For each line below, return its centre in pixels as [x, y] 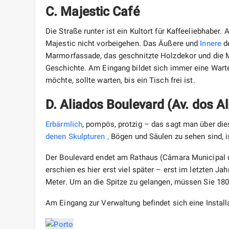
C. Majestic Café [93, 12]
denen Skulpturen [75, 137]
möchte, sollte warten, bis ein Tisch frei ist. [120, 81]
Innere [211, 44]
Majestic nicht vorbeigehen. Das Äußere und [123, 44]
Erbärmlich [64, 124]
